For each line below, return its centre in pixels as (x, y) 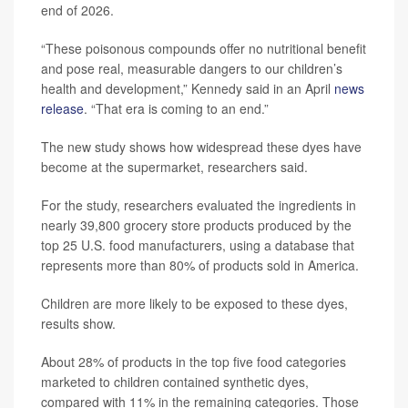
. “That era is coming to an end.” (176, 108)
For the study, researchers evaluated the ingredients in (199, 204)
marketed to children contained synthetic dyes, (175, 381)
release (62, 108)
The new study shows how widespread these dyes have (201, 146)
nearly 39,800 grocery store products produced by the (196, 224)
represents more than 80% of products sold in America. (200, 265)
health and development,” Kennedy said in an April (188, 88)
